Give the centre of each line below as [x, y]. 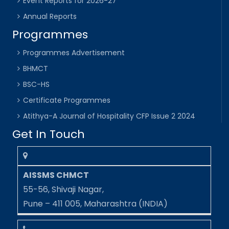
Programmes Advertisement [74, 52]
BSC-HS [37, 84]
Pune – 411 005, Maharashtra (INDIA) [96, 203]
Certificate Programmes [67, 100]
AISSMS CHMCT [56, 175]
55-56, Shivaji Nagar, [64, 189]
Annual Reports [50, 16]
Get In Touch [49, 134]
